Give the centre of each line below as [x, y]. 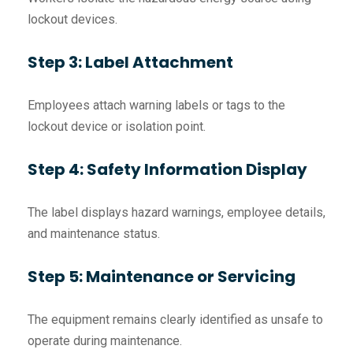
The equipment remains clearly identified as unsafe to [175, 319]
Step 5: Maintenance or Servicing [162, 276]
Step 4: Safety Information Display [167, 169]
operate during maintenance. [105, 340]
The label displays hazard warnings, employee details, [176, 212]
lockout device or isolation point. [117, 126]
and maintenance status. [94, 233]
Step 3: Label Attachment [130, 62]
